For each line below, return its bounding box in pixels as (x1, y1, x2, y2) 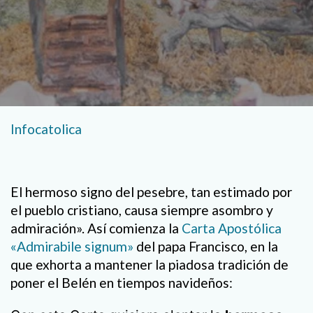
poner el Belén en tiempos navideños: (10, 275, 233, 291)
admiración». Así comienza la (10, 220, 182, 237)
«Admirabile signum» (10, 238, 133, 255)
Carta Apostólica (182, 220, 282, 237)
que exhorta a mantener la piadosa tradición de (10, 256, 289, 273)
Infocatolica (10, 121, 82, 137)
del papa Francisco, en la (133, 238, 278, 255)
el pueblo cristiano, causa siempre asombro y (10, 202, 273, 219)
